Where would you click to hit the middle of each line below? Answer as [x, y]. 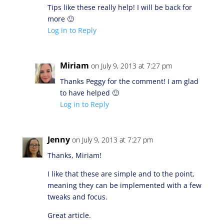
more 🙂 [60, 19]
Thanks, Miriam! [74, 155]
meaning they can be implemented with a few [124, 185]
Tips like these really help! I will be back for [119, 7]
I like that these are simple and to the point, [121, 174]
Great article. [69, 215]
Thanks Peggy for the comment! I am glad [129, 81]
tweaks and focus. [77, 197]
